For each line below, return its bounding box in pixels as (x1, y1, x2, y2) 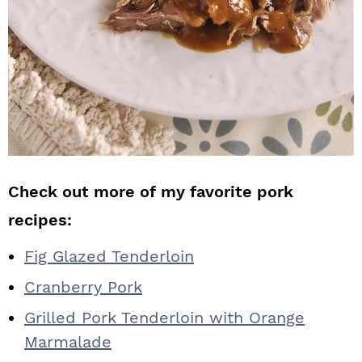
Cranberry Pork (24, 277, 142, 297)
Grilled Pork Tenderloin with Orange (24, 308, 305, 327)
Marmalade (24, 332, 112, 351)
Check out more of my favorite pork (8, 182, 293, 201)
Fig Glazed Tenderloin (24, 246, 194, 266)
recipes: (8, 210, 72, 229)
